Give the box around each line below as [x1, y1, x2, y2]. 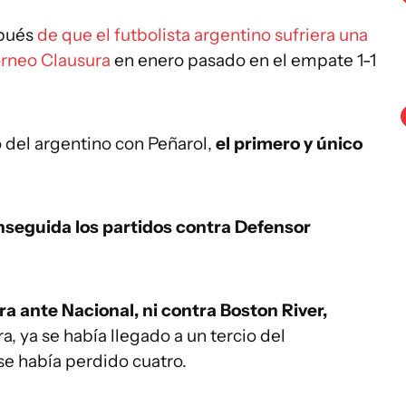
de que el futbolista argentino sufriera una [37, 24, 368, 45]
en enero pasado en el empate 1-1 [111, 50, 376, 71]
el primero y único [216, 133, 362, 154]
